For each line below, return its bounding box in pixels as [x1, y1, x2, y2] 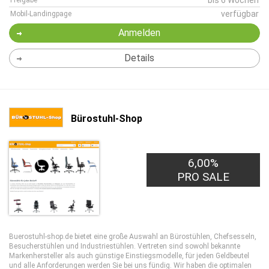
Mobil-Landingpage [10, 10, 71, 18]
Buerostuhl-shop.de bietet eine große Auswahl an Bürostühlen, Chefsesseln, [9, 232, 256, 241]
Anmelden [118, 27, 160, 38]
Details [124, 52, 154, 64]
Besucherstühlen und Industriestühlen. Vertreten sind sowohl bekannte [9, 242, 240, 250]
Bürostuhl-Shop [71, 112, 142, 124]
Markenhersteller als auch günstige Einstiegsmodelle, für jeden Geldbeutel [9, 252, 249, 260]
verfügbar [221, 9, 259, 19]
